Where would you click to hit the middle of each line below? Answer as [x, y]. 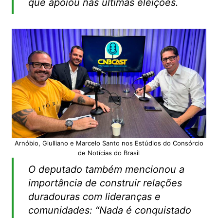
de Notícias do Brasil [109, 153]
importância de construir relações [105, 183]
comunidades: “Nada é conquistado [109, 210]
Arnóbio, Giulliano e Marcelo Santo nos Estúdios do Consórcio [109, 143]
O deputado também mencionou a [106, 170]
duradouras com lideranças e [94, 197]
